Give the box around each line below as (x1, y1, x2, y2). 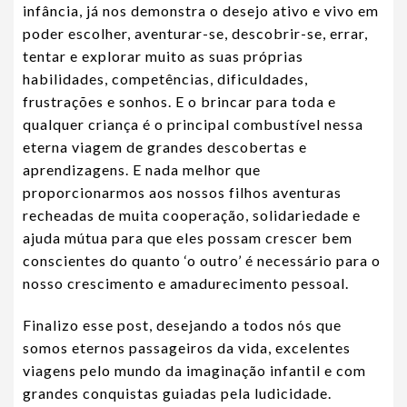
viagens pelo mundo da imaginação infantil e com (23, 362, 366, 380)
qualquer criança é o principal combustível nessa (23, 115, 363, 134)
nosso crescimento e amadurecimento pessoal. (23, 274, 349, 293)
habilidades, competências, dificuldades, (23, 70, 308, 88)
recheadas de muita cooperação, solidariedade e (23, 206, 361, 224)
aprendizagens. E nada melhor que (23, 161, 261, 179)
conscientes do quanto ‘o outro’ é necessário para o (23, 252, 381, 270)
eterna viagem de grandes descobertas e (23, 138, 307, 156)
